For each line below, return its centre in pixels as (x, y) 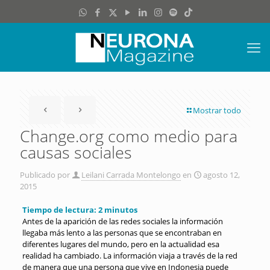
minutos (121, 210)
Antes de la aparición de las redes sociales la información (122, 221)
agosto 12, (221, 175)
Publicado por (45, 175)
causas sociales (76, 152)
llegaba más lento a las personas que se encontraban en (122, 233)
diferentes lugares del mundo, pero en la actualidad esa (121, 244)
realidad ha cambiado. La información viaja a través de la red (130, 256)
